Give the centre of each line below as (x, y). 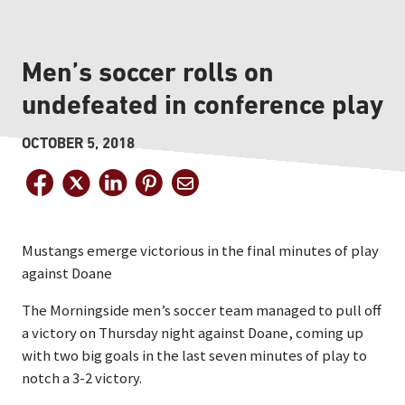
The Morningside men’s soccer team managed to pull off (202, 311)
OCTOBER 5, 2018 (78, 143)
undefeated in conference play (202, 104)
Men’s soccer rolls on (148, 72)
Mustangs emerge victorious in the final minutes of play (200, 251)
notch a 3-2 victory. (82, 378)
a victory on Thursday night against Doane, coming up (193, 333)
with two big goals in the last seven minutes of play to (194, 356)
